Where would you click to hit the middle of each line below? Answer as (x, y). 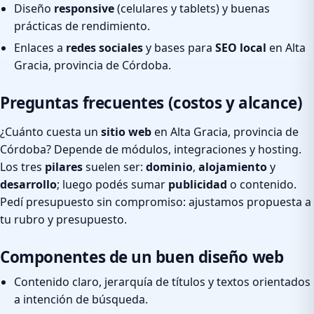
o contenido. (262, 184)
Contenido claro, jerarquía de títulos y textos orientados (162, 281)
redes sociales (104, 47)
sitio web (126, 131)
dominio (169, 166)
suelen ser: (114, 166)
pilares (64, 166)
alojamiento (233, 166)
